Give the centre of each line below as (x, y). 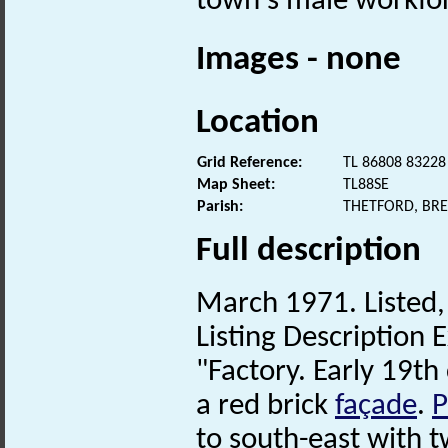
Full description (308, 251)
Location (257, 123)
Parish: (220, 206)
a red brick (265, 406)
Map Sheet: (236, 184)
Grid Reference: (249, 162)
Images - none (298, 61)
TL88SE (366, 184)
